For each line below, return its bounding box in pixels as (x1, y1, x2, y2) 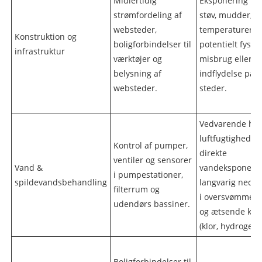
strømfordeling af (113, 9, 182, 20)
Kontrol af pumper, (113, 139, 188, 151)
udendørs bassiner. (113, 198, 190, 209)
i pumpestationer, (113, 168, 183, 180)
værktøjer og (113, 53, 162, 64)
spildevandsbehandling (14, 176, 107, 188)
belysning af (113, 67, 161, 79)
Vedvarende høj (199, 118, 261, 129)
